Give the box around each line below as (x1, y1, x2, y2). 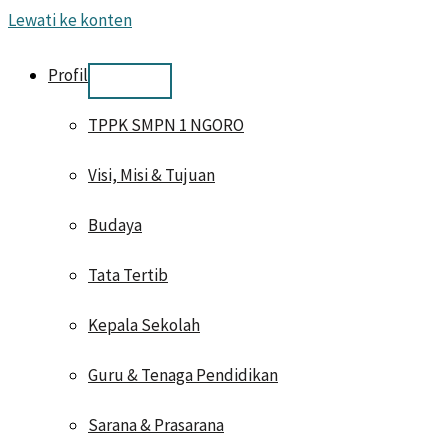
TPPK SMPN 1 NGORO (88, 114, 244, 136)
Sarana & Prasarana (88, 414, 224, 436)
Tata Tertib (88, 264, 168, 286)
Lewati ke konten (8, 9, 132, 31)
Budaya (88, 214, 142, 236)
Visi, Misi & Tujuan (88, 164, 215, 186)
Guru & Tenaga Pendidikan (88, 364, 278, 386)
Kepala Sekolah (88, 314, 200, 336)
